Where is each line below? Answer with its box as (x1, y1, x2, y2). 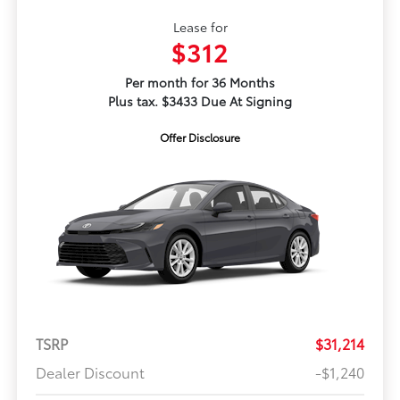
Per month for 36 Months (125, 73, 275, 92)
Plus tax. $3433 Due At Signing (108, 92, 292, 111)
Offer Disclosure (160, 129, 240, 146)
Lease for (172, 18, 228, 37)
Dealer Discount (35, 362, 145, 383)
